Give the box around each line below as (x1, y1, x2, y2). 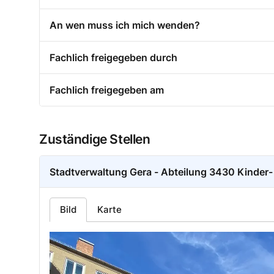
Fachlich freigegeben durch (50, 51, 177, 64)
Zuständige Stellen (39, 131, 150, 147)
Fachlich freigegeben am (50, 84, 164, 97)
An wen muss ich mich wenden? (50, 19, 200, 32)
